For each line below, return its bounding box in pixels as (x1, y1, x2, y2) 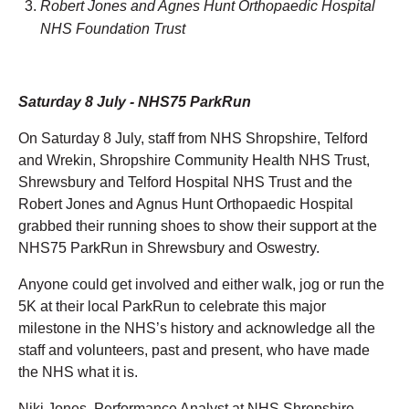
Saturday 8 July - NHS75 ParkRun (18, 93, 255, 110)
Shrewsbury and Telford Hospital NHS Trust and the (18, 173, 352, 190)
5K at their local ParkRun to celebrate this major (18, 298, 326, 314)
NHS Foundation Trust (40, 20, 185, 37)
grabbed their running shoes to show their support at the (18, 217, 377, 234)
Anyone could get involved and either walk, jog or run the (18, 276, 384, 292)
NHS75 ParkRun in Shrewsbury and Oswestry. (18, 239, 323, 256)
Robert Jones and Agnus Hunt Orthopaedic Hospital (18, 195, 353, 212)
